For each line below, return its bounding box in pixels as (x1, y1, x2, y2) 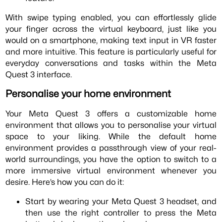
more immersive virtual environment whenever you (5, 165, 217, 175)
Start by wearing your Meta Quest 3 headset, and (25, 196, 217, 206)
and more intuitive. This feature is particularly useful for (5, 47, 217, 56)
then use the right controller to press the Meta (25, 207, 217, 218)
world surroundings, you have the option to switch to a (5, 154, 217, 164)
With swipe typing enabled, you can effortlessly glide (5, 12, 217, 22)
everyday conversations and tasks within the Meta (5, 58, 217, 68)
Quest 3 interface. (5, 69, 72, 79)
